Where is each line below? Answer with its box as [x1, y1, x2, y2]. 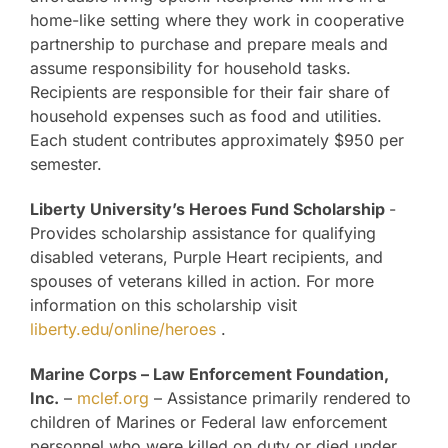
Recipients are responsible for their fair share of [30, 82, 390, 103]
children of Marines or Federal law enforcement [30, 412, 387, 433]
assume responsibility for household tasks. [30, 58, 351, 79]
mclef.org [77, 388, 149, 409]
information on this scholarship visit [30, 295, 297, 316]
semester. [30, 154, 102, 175]
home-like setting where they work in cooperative [30, 10, 404, 31]
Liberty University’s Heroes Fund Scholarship [30, 199, 389, 220]
